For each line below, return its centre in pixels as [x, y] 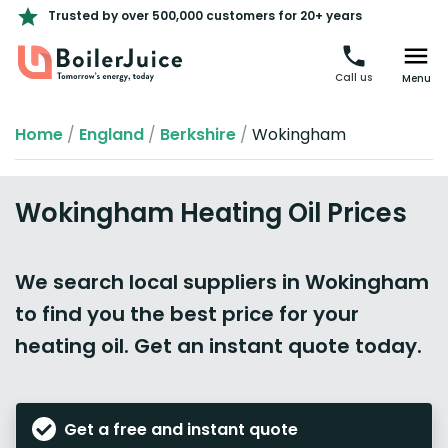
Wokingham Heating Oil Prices [211, 213]
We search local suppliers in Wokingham [222, 282]
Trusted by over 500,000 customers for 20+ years [205, 15]
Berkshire [198, 134]
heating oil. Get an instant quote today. [218, 346]
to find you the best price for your [187, 314]
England [111, 134]
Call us [353, 77]
